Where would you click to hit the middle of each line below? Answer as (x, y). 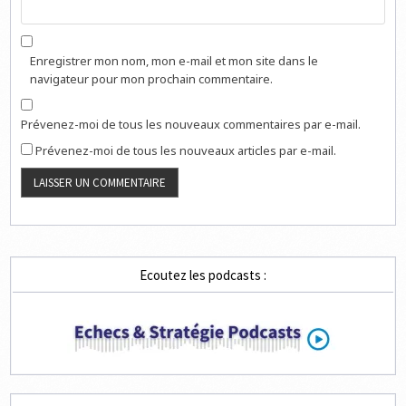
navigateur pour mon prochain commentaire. (152, 78)
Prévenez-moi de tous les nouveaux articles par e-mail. (186, 150)
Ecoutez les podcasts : (203, 275)
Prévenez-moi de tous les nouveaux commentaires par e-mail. (191, 124)
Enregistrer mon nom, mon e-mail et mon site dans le (174, 60)
